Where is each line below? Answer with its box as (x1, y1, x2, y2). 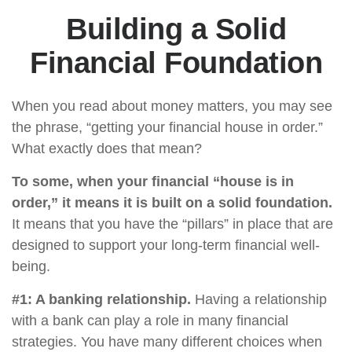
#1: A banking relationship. (12, 291, 191, 307)
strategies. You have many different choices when (12, 334, 322, 350)
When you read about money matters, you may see (12, 98, 332, 114)
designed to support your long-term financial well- (12, 237, 320, 253)
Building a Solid (66, 13, 286, 46)
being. (12, 258, 50, 274)
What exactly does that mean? (12, 141, 202, 156)
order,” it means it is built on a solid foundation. (12, 195, 332, 211)
